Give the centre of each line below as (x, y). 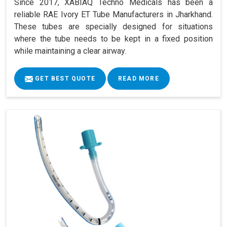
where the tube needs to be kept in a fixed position (113, 39)
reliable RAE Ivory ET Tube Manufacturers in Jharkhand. (113, 14)
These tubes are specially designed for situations (113, 26)
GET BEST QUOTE (64, 78)
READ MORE (139, 78)
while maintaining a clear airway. (70, 51)
